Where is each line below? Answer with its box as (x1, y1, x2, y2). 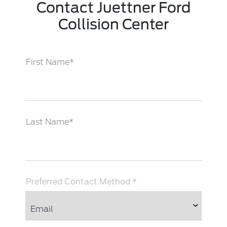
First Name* (25, 57, 74, 67)
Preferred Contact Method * (25, 176, 137, 186)
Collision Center (58, 15, 169, 33)
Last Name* (25, 117, 73, 127)
